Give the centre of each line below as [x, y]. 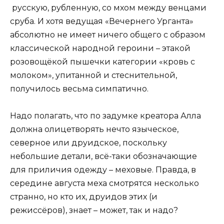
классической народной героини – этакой [100, 48]
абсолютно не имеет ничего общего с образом [108, 34]
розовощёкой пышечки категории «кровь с [102, 61]
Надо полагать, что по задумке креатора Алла [105, 115]
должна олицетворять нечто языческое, [94, 129]
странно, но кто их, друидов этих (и [84, 196]
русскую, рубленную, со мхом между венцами [108, 7]
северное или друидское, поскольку [88, 142]
